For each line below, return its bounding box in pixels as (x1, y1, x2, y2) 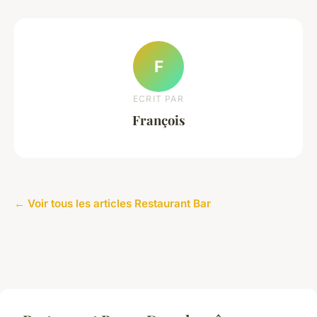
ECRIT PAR (133, 93, 184, 104)
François (132, 110, 185, 129)
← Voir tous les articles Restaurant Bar (14, 197, 211, 211)
